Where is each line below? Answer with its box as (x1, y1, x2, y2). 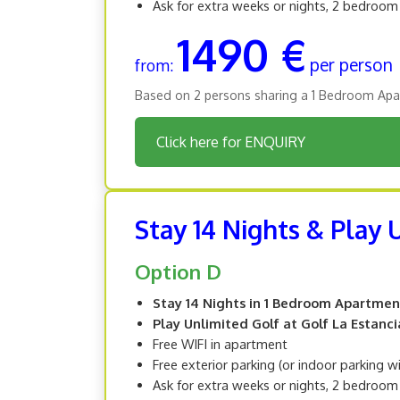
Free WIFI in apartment (153, 335, 287, 352)
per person (310, 53, 393, 76)
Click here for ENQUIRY (156, 132, 305, 151)
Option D (135, 258, 221, 284)
